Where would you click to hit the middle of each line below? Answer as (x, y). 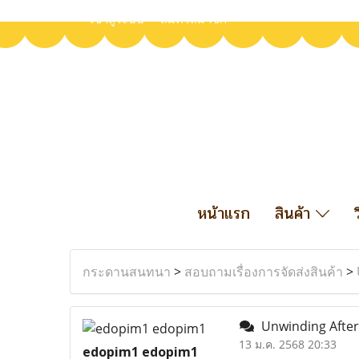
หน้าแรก (223, 214)
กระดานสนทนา (127, 272)
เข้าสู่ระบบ (117, 19)
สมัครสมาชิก (194, 19)
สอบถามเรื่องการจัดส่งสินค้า (264, 272)
